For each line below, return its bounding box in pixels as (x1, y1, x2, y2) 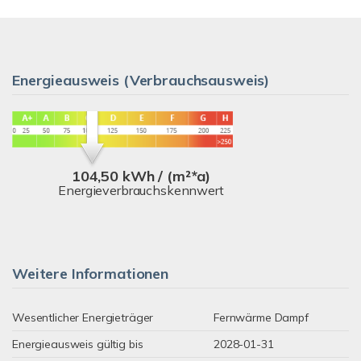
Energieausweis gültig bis (12, 337, 143, 351)
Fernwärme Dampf (214, 310, 309, 325)
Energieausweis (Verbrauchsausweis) (12, 71, 270, 89)
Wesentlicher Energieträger (12, 310, 154, 325)
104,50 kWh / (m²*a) (71, 166, 211, 185)
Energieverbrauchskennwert (58, 181, 224, 198)
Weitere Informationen (12, 264, 168, 283)
